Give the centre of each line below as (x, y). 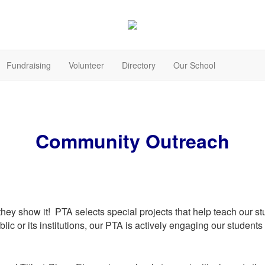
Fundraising (29, 65)
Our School (194, 65)
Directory (139, 65)
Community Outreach (132, 141)
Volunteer (86, 65)
